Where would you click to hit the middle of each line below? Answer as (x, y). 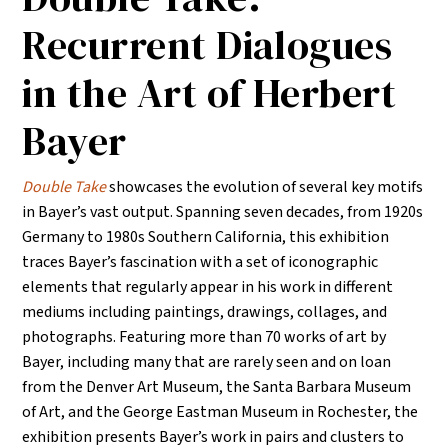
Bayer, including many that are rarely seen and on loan (207, 362)
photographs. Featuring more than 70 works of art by (204, 337)
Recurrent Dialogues (207, 45)
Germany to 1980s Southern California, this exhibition (206, 237)
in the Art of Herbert (209, 93)
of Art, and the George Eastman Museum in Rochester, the (220, 412)
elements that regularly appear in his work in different (208, 287)
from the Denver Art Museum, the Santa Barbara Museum (217, 387)
